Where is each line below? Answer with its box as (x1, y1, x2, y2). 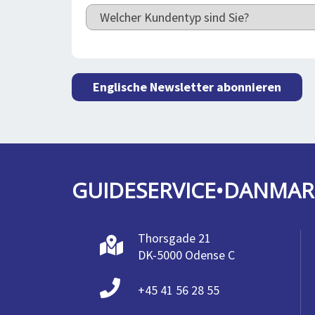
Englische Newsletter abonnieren (93, 78, 281, 95)
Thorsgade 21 (138, 230, 211, 247)
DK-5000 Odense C (138, 247, 235, 264)
